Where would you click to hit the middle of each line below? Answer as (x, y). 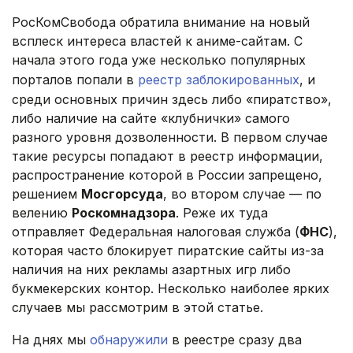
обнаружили (129, 340)
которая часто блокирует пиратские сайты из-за (168, 251)
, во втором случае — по (242, 194)
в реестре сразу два (235, 340)
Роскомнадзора (124, 213)
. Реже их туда (222, 213)
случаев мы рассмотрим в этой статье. (137, 308)
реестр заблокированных (219, 80)
